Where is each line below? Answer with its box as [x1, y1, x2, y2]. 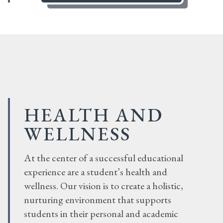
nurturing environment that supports [24, 193, 171, 206]
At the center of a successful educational [24, 151, 183, 164]
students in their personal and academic [24, 207, 178, 220]
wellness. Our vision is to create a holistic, [24, 179, 183, 192]
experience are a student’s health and [24, 165, 167, 178]
